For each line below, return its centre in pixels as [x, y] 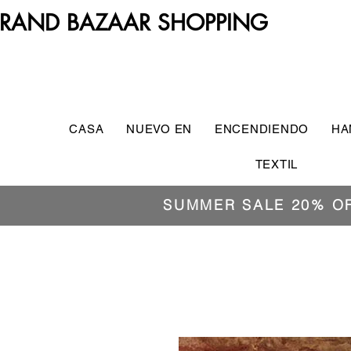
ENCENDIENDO [262, 129]
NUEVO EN [159, 129]
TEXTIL [276, 164]
